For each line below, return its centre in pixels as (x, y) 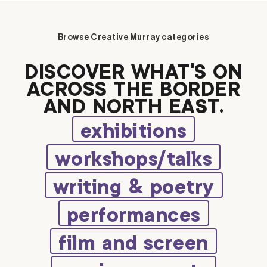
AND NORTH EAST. (133, 108)
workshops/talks (133, 160)
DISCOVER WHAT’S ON (133, 73)
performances (133, 216)
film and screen (133, 244)
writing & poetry (133, 188)
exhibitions (133, 132)
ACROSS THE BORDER (133, 90)
